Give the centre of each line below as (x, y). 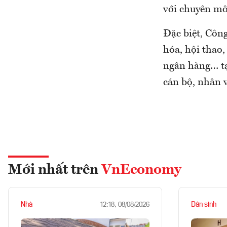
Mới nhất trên (55, 170)
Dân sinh (204, 205)
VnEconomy (141, 170)
